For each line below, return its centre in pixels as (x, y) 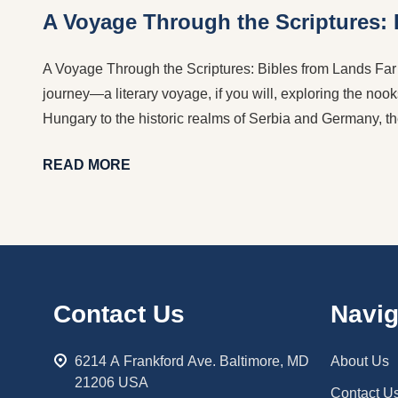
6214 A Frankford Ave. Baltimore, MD (192, 361)
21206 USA (111, 382)
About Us (360, 361)
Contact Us (119, 314)
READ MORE (87, 164)
